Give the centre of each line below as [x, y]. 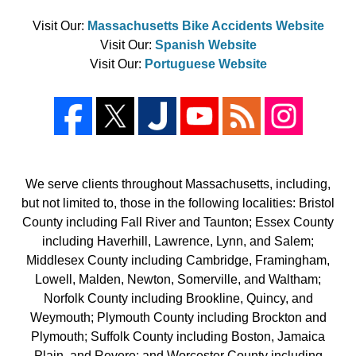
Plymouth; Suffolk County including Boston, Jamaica [178, 336]
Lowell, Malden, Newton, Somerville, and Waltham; [178, 279]
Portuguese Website [205, 64]
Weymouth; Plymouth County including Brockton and [178, 317]
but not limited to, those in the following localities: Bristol [178, 203]
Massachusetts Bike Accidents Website [205, 25]
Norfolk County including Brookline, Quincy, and [178, 298]
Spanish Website [205, 44]
